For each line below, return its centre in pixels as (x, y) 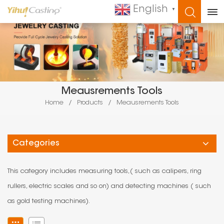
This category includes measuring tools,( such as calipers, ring (104, 171)
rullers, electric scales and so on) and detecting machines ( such (109, 186)
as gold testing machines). (49, 201)
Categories (36, 144)
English (150, 9)
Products (90, 103)
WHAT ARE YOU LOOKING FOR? (112, 16)
